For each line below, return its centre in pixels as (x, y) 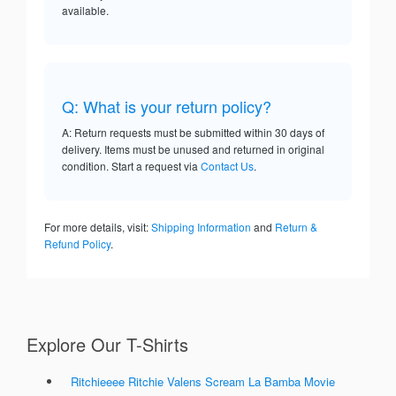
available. (85, 11)
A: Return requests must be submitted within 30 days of (193, 133)
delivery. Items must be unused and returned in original (193, 149)
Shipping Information (201, 227)
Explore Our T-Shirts (107, 345)
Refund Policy (77, 244)
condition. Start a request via (131, 166)
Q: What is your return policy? (167, 107)
